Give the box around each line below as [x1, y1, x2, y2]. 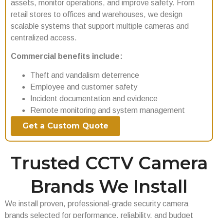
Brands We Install [31, 175, 187, 197]
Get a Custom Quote [22, 121, 109, 130]
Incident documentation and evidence [30, 94, 158, 103]
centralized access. [11, 33, 77, 42]
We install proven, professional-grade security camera [5, 199, 188, 208]
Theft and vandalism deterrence [30, 71, 139, 79]
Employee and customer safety [30, 82, 137, 91]
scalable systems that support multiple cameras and [11, 21, 189, 30]
